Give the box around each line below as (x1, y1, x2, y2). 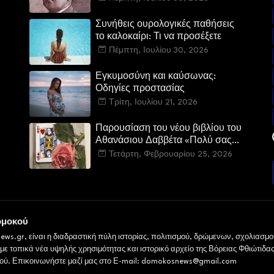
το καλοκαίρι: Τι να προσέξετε (95, 32, 222, 42)
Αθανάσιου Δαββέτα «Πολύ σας (95, 136, 232, 146)
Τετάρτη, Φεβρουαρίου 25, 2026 (109, 150, 233, 158)
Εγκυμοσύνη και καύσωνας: (95, 72, 217, 82)
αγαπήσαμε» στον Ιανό (95, 149, 194, 158)
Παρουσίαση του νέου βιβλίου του (95, 124, 242, 134)
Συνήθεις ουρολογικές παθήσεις (95, 20, 235, 30)
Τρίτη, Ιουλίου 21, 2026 (109, 98, 198, 106)
